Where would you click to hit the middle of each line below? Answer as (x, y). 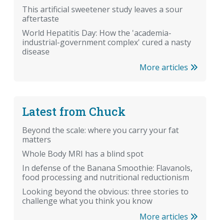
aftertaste (41, 19)
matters (37, 140)
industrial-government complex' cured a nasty (107, 42)
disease (36, 52)
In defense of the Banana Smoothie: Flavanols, (107, 168)
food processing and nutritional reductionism (106, 178)
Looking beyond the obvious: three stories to (105, 192)
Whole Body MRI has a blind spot (83, 154)
